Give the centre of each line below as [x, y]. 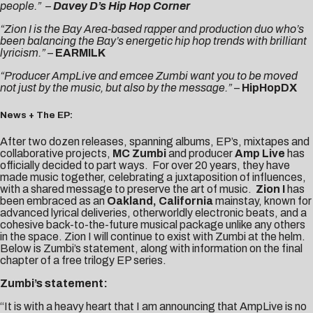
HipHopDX [269, 88]
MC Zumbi [139, 153]
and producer [201, 153]
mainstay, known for [262, 201]
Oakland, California [160, 201]
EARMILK [80, 53]
